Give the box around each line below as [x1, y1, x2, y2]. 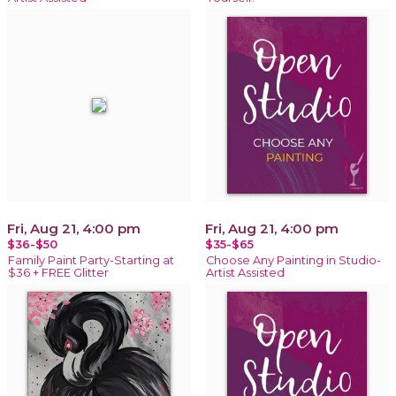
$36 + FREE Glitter [8, 265, 109, 279]
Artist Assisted [206, 265, 285, 279]
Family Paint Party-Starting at [8, 253, 174, 267]
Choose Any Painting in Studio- [206, 253, 381, 267]
